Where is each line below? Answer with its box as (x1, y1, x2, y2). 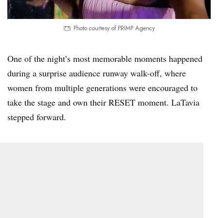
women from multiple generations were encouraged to (7, 81, 198, 93)
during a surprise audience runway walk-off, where (7, 67, 186, 79)
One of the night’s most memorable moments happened (7, 52, 202, 64)
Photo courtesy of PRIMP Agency (73, 23, 155, 33)
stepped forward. (7, 110, 66, 123)
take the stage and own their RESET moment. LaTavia (7, 96, 200, 108)
